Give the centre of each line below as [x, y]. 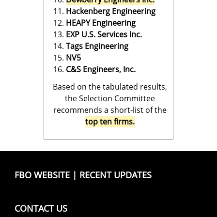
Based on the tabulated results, [110, 87]
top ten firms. [110, 122]
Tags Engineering [97, 46]
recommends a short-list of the [110, 110]
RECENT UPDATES [116, 175]
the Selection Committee [110, 98]
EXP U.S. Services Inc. [104, 34]
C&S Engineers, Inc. [101, 69]
